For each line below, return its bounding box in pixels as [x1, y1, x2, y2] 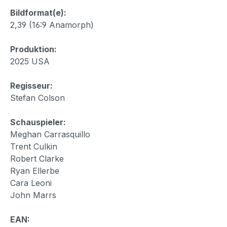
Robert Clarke [10, 153, 64, 164]
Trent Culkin [10, 141, 57, 152]
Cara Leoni [10, 177, 52, 188]
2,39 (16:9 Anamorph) [10, 19, 94, 30]
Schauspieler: [10, 117, 66, 127]
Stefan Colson [10, 92, 65, 103]
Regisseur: [10, 80, 53, 91]
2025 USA [10, 56, 50, 66]
